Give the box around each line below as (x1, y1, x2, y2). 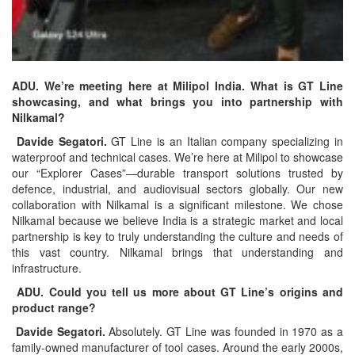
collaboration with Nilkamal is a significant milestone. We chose (12, 197, 343, 213)
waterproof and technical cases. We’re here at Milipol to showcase (12, 149, 343, 166)
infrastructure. (12, 260, 82, 277)
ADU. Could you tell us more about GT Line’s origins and (17, 284, 344, 300)
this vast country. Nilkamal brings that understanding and (12, 244, 343, 261)
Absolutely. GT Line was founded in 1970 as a (109, 323, 344, 340)
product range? (12, 300, 96, 316)
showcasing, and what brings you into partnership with (12, 94, 343, 110)
